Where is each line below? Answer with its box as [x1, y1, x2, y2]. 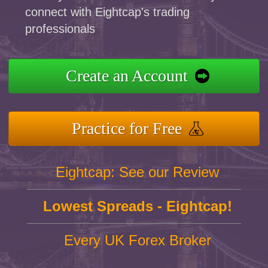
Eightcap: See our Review [56, 164, 220, 181]
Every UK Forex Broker [63, 232, 211, 249]
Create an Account [65, 66, 188, 86]
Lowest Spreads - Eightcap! [42, 198, 232, 215]
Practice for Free [71, 119, 182, 138]
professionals [25, 22, 96, 36]
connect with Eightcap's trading [25, 5, 190, 19]
